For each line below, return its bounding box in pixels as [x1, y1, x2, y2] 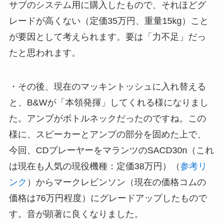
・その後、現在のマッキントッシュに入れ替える [8, 81, 206, 92]
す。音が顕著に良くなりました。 [8, 209, 143, 219]
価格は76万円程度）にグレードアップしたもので [8, 193, 207, 203]
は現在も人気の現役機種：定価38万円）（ [8, 161, 180, 171]
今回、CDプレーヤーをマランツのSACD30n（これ [8, 145, 214, 155]
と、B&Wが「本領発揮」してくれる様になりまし [8, 97, 209, 108]
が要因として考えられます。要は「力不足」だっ [8, 32, 206, 42]
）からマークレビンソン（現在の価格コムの [26, 177, 206, 187]
